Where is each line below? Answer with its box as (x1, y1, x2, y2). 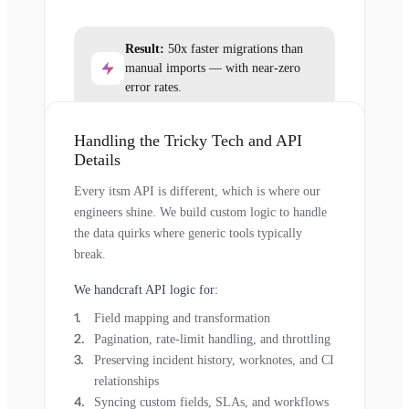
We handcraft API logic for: (74, 283, 218, 297)
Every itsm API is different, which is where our (74, 184, 320, 198)
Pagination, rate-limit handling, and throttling (94, 332, 330, 346)
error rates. (125, 80, 182, 94)
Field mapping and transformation (94, 311, 270, 325)
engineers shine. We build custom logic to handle (74, 205, 327, 219)
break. (74, 247, 106, 261)
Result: (125, 42, 164, 56)
